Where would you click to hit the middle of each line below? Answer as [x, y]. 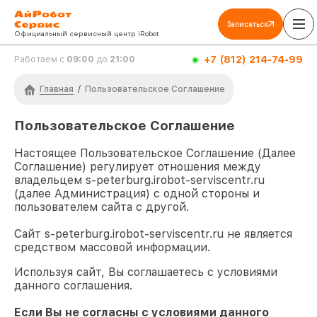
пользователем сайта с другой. [102, 207]
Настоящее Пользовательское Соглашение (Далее [155, 154]
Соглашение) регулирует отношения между [138, 167]
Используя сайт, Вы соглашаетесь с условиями [146, 272]
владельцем [50, 180]
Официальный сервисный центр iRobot [87, 33]
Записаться [248, 24]
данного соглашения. [73, 286]
